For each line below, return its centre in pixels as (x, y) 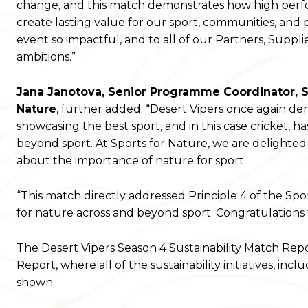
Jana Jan (42, 92)
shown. (37, 283)
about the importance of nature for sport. (133, 161)
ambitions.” (46, 57)
